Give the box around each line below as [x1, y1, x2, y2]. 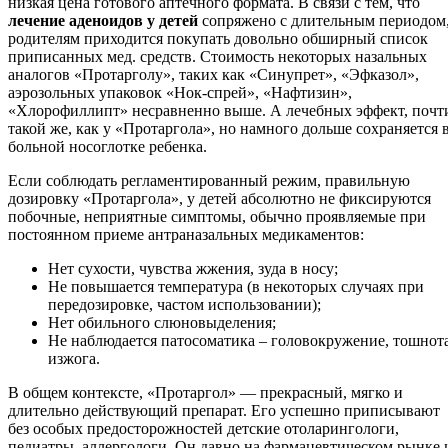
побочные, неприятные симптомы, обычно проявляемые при [8, 208, 426, 226]
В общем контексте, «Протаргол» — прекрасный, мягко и [8, 384, 403, 402]
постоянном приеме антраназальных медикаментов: [8, 226, 364, 244]
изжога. [48, 350, 100, 368]
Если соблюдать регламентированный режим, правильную [8, 172, 410, 190]
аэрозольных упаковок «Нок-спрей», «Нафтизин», [8, 84, 352, 102]
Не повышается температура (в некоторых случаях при [48, 278, 424, 296]
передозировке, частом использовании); [48, 296, 321, 314]
